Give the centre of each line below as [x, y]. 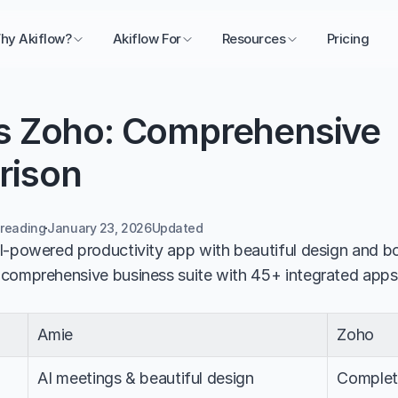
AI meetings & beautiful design [146, 378]
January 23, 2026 [99, 228]
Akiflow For [147, 39]
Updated [179, 228]
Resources [254, 39]
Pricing [348, 39]
